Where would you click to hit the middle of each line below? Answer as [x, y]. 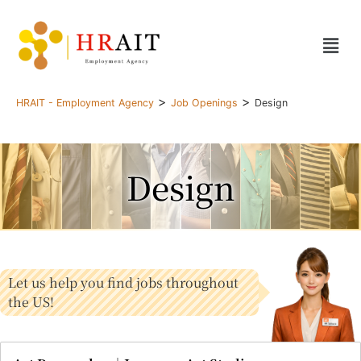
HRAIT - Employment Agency [85, 103]
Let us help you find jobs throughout [123, 283]
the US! [31, 302]
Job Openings [204, 103]
